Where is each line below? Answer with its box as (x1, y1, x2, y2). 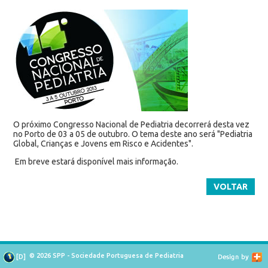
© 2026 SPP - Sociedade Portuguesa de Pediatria (29, 252, 184, 259)
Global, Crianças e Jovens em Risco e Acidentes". (13, 138, 193, 148)
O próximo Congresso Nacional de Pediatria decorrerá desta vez (13, 119, 249, 129)
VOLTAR (214, 181, 248, 191)
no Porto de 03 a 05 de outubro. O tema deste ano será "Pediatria (13, 129, 252, 139)
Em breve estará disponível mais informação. (13, 156, 178, 166)
